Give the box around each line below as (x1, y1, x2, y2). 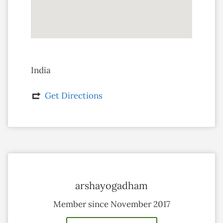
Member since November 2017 (53, 198, 170, 210)
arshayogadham (75, 179, 148, 192)
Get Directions (44, 90, 103, 101)
